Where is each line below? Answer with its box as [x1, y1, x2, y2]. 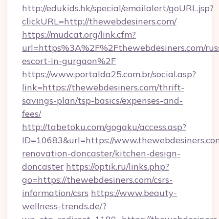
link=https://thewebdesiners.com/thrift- [22, 82, 184, 93]
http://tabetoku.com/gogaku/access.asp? [22, 121, 186, 132]
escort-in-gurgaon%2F [22, 55, 116, 66]
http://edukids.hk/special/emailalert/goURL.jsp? [22, 2, 214, 14]
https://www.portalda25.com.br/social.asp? [22, 68, 196, 80]
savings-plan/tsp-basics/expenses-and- [22, 95, 183, 106]
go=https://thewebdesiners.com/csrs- [22, 174, 173, 185]
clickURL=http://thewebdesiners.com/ [22, 16, 176, 27]
